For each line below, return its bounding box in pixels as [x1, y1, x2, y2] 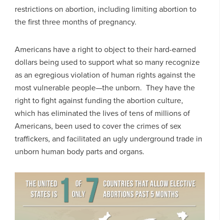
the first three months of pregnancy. [15, 16, 137, 27]
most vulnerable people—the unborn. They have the [15, 82, 195, 93]
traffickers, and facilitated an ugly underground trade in [15, 133, 202, 144]
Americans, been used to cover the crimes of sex [15, 120, 181, 131]
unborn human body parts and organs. [15, 145, 144, 157]
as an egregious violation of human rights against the [15, 69, 195, 80]
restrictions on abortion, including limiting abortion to [15, 3, 196, 14]
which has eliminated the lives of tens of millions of [15, 107, 190, 118]
